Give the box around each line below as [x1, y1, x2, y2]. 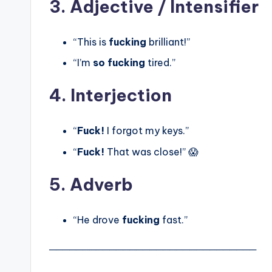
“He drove [73, 213, 122, 226]
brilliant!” [146, 35, 190, 48]
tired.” [145, 56, 175, 69]
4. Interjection [49, 84, 172, 106]
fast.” [160, 213, 188, 226]
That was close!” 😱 [104, 145, 199, 158]
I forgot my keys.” [104, 124, 189, 137]
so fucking [93, 56, 145, 69]
